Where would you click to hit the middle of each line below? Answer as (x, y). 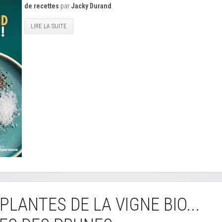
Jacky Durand (91, 6)
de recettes (42, 6)
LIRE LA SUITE (49, 26)
